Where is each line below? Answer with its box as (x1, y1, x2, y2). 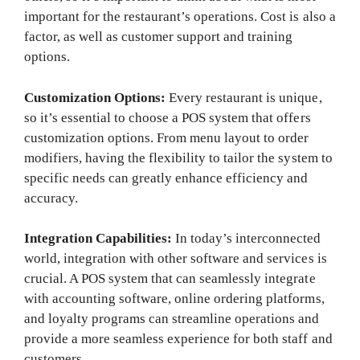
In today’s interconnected (172, 231, 321, 247)
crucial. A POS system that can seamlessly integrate (24, 271, 316, 287)
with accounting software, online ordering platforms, (24, 291, 325, 307)
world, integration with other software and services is (24, 251, 327, 267)
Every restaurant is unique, (166, 89, 322, 105)
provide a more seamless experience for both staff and (24, 331, 333, 347)
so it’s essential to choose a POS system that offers (24, 109, 311, 125)
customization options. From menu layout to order (24, 129, 309, 145)
